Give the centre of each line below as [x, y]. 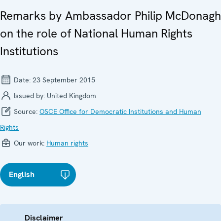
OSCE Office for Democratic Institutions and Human [120, 112]
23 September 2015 [64, 80]
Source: [26, 112]
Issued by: [29, 96]
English [22, 175]
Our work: [29, 143]
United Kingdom [72, 96]
